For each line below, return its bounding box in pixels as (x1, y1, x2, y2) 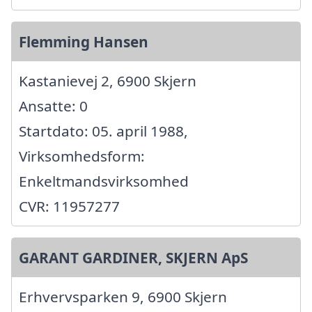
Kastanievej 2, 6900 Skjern (19, 70, 196, 91)
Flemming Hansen (19, 31, 148, 52)
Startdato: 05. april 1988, (19, 120, 188, 141)
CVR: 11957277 (19, 196, 120, 216)
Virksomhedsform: (19, 146, 145, 166)
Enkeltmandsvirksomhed (19, 171, 189, 191)
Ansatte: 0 (19, 95, 88, 116)
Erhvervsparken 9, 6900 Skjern (19, 286, 227, 306)
